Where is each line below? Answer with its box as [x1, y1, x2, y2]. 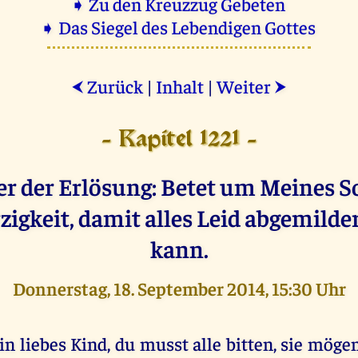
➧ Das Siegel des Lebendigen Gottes [39, 14, 319, 38]
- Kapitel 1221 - [101, 129, 257, 150]
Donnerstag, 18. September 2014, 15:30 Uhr [12, 276, 346, 300]
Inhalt [156, 74, 204, 97]
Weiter [217, 74, 274, 97]
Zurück [84, 74, 143, 97]
